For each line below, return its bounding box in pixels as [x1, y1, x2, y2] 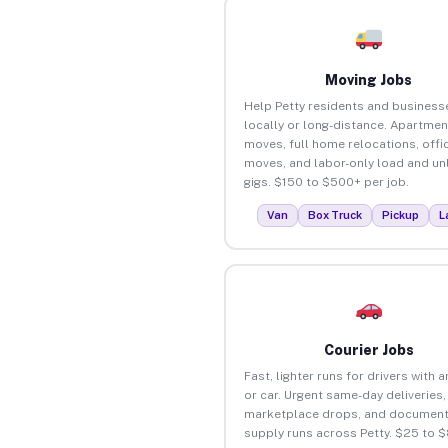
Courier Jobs [323, 341, 414, 358]
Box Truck [308, 208, 363, 221]
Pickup [382, 208, 420, 221]
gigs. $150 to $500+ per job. [243, 174, 409, 189]
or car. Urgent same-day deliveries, [243, 387, 446, 402]
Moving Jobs [325, 71, 413, 88]
